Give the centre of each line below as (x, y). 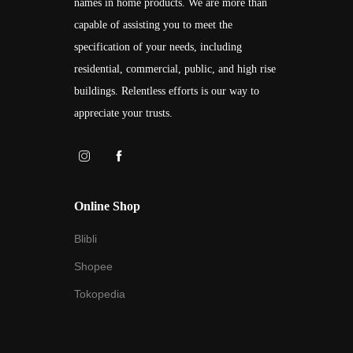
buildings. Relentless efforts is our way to (167, 91)
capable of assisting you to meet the (153, 25)
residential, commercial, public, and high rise (175, 69)
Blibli (85, 239)
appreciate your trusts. (123, 113)
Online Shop (107, 206)
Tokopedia (100, 294)
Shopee (93, 266)
